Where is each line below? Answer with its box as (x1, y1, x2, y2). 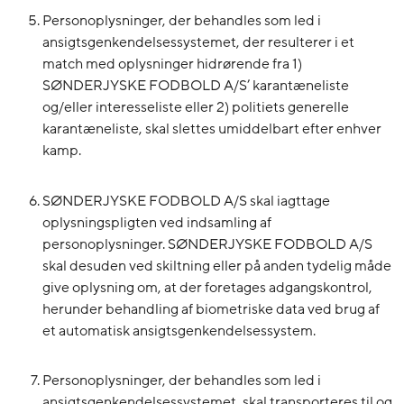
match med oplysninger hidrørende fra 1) (42, 54, 302, 75)
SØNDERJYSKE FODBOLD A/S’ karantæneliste (42, 76, 349, 96)
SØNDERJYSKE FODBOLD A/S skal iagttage (42, 190, 330, 211)
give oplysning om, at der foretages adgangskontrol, (42, 277, 372, 298)
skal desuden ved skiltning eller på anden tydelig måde (42, 255, 391, 276)
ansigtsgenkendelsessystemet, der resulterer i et (42, 32, 354, 53)
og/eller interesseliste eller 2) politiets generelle (42, 97, 349, 118)
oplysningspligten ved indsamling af (42, 212, 271, 233)
